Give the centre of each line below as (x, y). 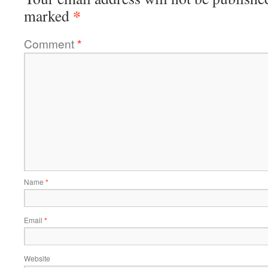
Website (37, 258)
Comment (51, 43)
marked (48, 16)
